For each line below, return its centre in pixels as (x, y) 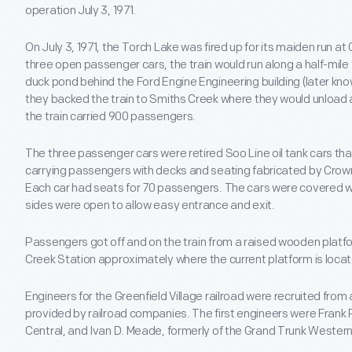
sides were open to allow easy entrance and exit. (150, 206)
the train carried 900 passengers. (111, 117)
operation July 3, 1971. (81, 11)
